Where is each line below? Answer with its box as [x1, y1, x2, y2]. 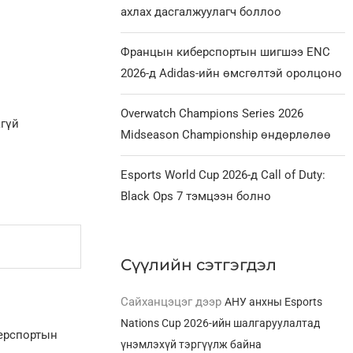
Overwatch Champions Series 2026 [121, 106, 304, 121]
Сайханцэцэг [121, 294, 193, 309]
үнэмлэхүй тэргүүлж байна [121, 337, 262, 351]
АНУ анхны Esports [225, 295, 323, 308]
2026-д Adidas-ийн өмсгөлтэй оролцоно [121, 65, 343, 80]
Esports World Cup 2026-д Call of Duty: [121, 167, 326, 182]
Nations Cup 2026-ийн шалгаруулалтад [121, 316, 321, 329]
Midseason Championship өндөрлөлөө [121, 127, 332, 142]
